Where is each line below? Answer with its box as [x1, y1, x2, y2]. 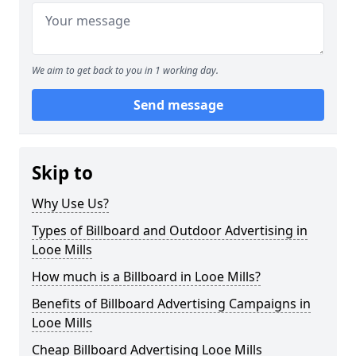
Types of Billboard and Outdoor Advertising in [32, 222, 308, 239]
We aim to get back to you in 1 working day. [32, 64, 219, 77]
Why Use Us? [32, 195, 109, 212]
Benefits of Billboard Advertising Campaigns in [32, 295, 311, 312]
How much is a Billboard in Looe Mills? [32, 268, 261, 285]
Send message [133, 96, 223, 114]
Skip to [32, 161, 93, 185]
